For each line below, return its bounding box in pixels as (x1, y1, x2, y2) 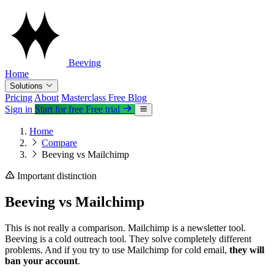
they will (229, 244, 264, 255)
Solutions (10, 81, 45, 91)
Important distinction (15, 171, 97, 181)
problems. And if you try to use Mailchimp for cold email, (5, 244, 229, 255)
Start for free (35, 104, 83, 114)
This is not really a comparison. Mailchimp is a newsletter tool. (5, 222, 246, 233)
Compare (42, 138, 77, 148)
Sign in (5, 104, 35, 114)
